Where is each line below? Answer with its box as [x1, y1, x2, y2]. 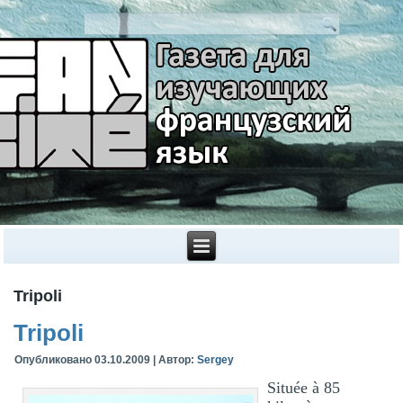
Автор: [158, 353, 195, 366]
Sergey [197, 353, 235, 366]
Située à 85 [267, 378, 341, 397]
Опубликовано [14, 353, 93, 366]
